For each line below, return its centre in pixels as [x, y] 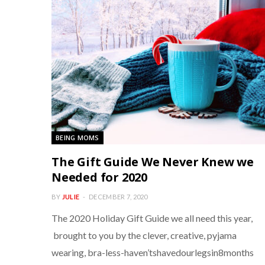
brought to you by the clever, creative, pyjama [144, 235]
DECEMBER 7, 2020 [118, 197]
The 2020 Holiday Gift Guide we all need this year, [152, 218]
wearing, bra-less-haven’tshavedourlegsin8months [153, 252]
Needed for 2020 [100, 177]
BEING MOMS [77, 138]
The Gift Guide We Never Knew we [153, 162]
